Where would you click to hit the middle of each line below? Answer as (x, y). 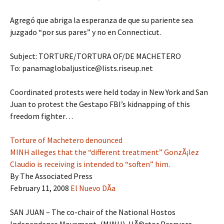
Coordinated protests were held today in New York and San (109, 92)
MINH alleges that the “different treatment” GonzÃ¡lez (104, 152)
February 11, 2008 (40, 188)
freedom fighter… (41, 116)
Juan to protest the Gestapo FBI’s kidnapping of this (100, 104)
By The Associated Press (51, 176)
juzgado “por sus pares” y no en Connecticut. (85, 32)
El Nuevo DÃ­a (93, 188)
